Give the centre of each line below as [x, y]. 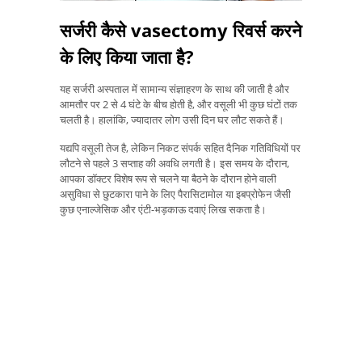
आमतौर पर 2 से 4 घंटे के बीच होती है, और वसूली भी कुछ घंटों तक [179, 104]
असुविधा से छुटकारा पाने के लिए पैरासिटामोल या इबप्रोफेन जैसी [175, 194]
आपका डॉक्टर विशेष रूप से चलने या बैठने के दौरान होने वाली [168, 178]
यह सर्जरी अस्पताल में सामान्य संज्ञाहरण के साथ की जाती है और [175, 88]
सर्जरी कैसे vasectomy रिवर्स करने [181, 29]
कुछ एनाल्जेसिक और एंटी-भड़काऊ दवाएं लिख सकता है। [163, 209]
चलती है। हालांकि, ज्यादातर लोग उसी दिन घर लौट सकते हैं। [172, 119]
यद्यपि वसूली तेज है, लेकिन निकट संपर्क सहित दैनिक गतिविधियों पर [180, 147]
